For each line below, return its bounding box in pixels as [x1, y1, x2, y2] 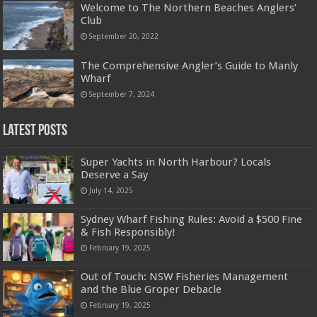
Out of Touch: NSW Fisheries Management [81, 270, 289, 284]
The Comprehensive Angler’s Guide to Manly [81, 59, 299, 72]
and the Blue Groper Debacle [81, 283, 222, 296]
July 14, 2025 [89, 185, 134, 195]
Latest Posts [3, 122, 68, 139]
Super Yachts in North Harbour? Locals [81, 155, 272, 168]
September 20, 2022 [89, 32, 159, 41]
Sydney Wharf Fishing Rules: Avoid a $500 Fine [81, 212, 303, 226]
